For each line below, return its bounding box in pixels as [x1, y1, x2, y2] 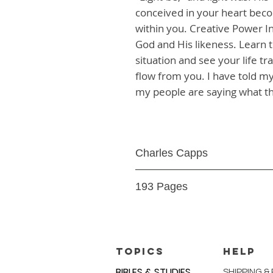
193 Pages [135, 180, 188, 193]
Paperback [135, 171, 179, 182]
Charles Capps [135, 147, 208, 159]
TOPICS [116, 245, 165, 257]
